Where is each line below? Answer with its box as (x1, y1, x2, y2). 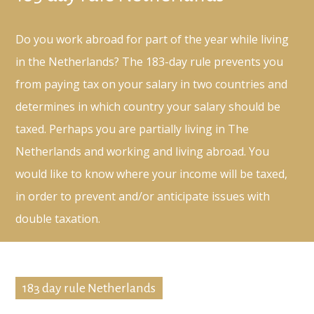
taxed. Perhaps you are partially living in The (15, 121, 250, 137)
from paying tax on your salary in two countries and (15, 76, 288, 93)
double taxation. (15, 211, 101, 227)
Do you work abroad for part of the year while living (15, 32, 289, 48)
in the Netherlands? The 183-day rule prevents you (15, 54, 284, 70)
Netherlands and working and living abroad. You (15, 144, 270, 160)
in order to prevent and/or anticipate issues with (15, 189, 271, 205)
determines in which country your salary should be (15, 99, 281, 115)
